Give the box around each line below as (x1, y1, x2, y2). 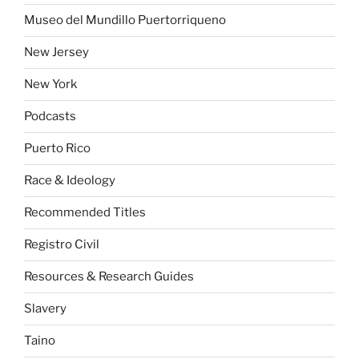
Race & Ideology (24, 173, 115, 188)
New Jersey (24, 45, 89, 60)
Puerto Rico (24, 141, 91, 156)
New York (24, 77, 77, 92)
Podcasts (24, 109, 76, 124)
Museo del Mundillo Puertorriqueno (24, 13, 226, 28)
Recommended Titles (24, 205, 146, 220)
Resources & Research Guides (24, 269, 194, 284)
